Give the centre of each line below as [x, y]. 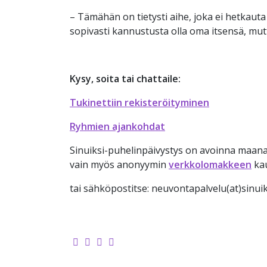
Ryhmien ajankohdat [117, 126]
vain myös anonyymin [119, 164]
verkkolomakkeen [210, 164]
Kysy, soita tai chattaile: [125, 79]
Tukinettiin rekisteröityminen [139, 103]
